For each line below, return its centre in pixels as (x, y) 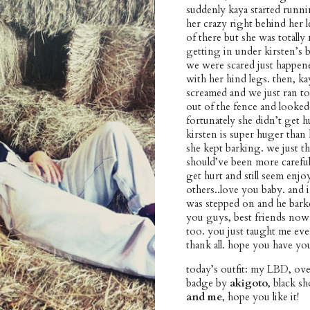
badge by (208, 283)
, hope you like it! (261, 297)
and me (204, 297)
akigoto (249, 283)
